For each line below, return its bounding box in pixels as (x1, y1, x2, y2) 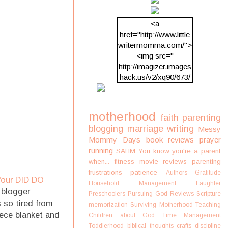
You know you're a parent (138, 147, 221, 155)
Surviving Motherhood (130, 201, 193, 208)
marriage (127, 124, 163, 134)
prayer (199, 135, 221, 144)
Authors (165, 169, 187, 176)
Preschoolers (89, 190, 125, 197)
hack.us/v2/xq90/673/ (119, 73, 190, 81)
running (89, 146, 113, 155)
